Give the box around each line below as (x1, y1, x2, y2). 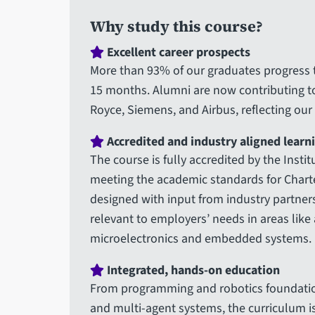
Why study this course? (89, 16, 263, 37)
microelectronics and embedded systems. (89, 230, 311, 248)
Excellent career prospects (103, 44, 250, 62)
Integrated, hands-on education (103, 262, 280, 280)
